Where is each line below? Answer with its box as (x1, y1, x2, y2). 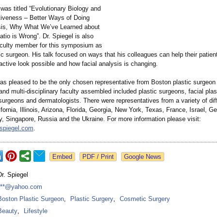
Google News (124, 153, 161, 161)
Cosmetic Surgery (120, 195, 170, 203)
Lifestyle (24, 207, 47, 215)
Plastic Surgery (70, 195, 113, 203)
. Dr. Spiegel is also (39, 32, 93, 40)
